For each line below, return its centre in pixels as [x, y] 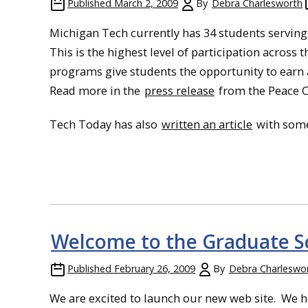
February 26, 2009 [155, 268]
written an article [207, 124]
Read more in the [96, 91]
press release [179, 91]
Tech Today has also [105, 124]
